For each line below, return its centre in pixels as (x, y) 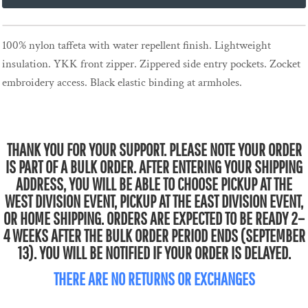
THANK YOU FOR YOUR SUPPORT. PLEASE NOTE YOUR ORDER (154, 150)
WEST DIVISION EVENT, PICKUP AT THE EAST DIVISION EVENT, (154, 201)
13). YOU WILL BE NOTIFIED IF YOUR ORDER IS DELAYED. (154, 253)
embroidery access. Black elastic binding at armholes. (122, 83)
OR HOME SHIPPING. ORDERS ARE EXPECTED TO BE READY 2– (154, 219)
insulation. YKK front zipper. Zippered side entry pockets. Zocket (151, 64)
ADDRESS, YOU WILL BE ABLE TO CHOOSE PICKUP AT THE (154, 184)
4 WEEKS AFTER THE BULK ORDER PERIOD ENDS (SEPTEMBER (154, 236)
